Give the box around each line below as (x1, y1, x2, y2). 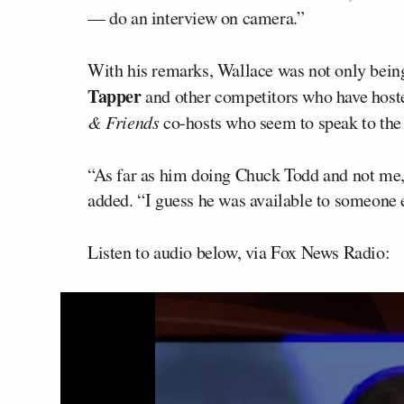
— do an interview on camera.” (87, 5, 305, 30)
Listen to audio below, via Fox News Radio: (87, 240, 390, 264)
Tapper (87, 83, 142, 109)
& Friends (87, 110, 160, 133)
